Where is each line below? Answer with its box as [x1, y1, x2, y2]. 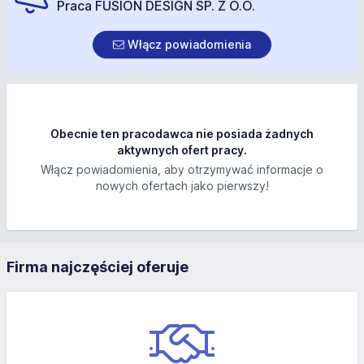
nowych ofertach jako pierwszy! [95, 179, 269, 193]
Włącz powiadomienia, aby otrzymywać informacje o [41, 162, 323, 176]
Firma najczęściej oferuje [6, 258, 188, 275]
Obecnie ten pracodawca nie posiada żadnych [50, 127, 314, 141]
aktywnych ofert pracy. [117, 143, 247, 157]
